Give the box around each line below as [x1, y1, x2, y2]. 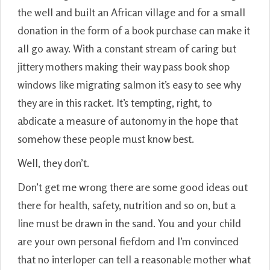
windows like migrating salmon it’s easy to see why [17, 77, 240, 91]
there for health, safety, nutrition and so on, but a [17, 198, 236, 212]
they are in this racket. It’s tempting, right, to [17, 95, 212, 109]
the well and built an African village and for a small [17, 5, 245, 19]
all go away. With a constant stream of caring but [17, 41, 236, 55]
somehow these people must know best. [17, 131, 194, 145]
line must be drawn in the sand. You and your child [17, 216, 241, 230]
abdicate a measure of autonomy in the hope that [17, 113, 238, 127]
